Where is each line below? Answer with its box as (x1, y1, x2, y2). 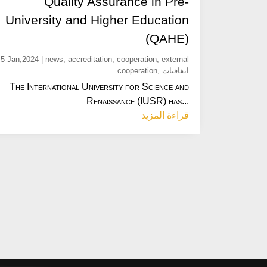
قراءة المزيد (141, 110, 190, 120)
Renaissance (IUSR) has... (86, 95, 190, 106)
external (162, 54, 190, 64)
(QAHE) (145, 31, 190, 45)
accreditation (68, 54, 113, 64)
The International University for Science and (10, 81, 190, 92)
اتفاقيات (162, 66, 190, 75)
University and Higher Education (5, 13, 190, 27)
